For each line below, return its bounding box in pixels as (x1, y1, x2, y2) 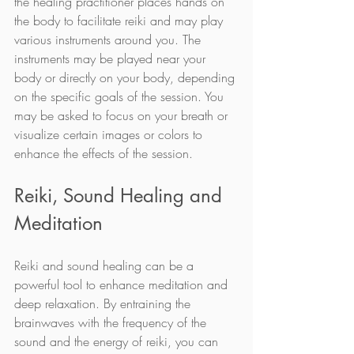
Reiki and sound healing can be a (14, 256, 198, 274)
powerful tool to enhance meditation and (14, 275, 232, 293)
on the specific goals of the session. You (14, 87, 228, 105)
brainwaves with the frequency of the (14, 313, 210, 331)
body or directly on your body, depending (14, 68, 239, 86)
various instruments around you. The (14, 30, 205, 48)
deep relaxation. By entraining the (14, 294, 194, 312)
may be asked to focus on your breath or (14, 106, 232, 124)
